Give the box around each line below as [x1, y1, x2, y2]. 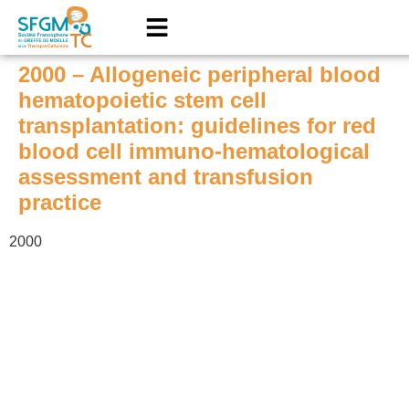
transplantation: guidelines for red [18, 113, 376, 138]
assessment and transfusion [18, 164, 313, 189]
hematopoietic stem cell [18, 88, 267, 112]
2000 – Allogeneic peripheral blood [18, 62, 381, 87]
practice [18, 190, 101, 215]
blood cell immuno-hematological [18, 139, 370, 163]
